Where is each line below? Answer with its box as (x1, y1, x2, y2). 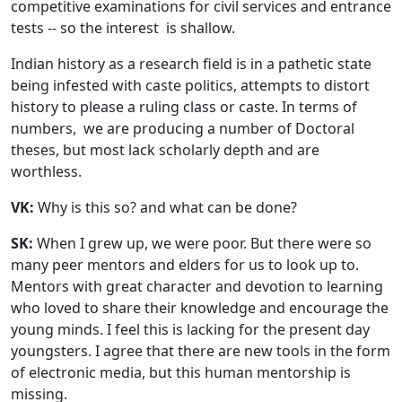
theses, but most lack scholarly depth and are (11, 140, 319, 161)
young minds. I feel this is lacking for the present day (11, 319, 370, 340)
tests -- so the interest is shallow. (11, 18, 235, 39)
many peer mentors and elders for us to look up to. (11, 255, 359, 275)
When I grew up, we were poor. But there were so (33, 233, 371, 254)
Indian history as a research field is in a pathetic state (11, 54, 371, 74)
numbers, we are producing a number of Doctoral (11, 118, 354, 139)
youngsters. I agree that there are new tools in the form (11, 341, 390, 362)
